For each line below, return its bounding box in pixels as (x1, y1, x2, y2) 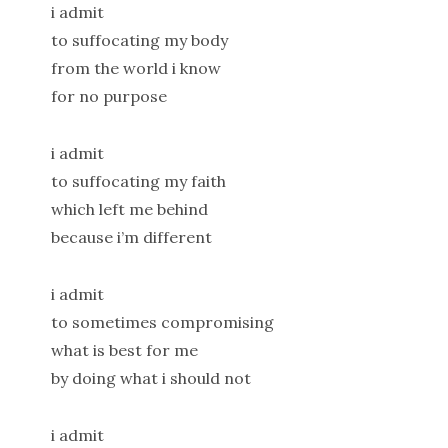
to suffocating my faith (50, 171, 226, 192)
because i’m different (50, 227, 212, 248)
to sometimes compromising (50, 312, 274, 333)
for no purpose (50, 86, 167, 107)
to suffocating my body (50, 30, 228, 51)
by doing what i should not (50, 368, 251, 389)
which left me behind (50, 199, 208, 220)
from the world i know (50, 58, 221, 79)
